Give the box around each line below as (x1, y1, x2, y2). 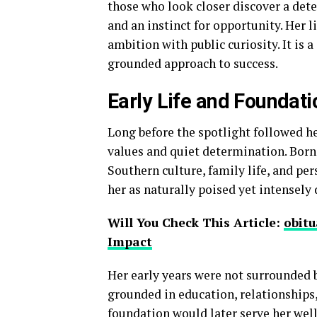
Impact (108, 233, 152, 250)
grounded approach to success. (108, 54, 278, 71)
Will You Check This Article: (108, 214, 284, 231)
